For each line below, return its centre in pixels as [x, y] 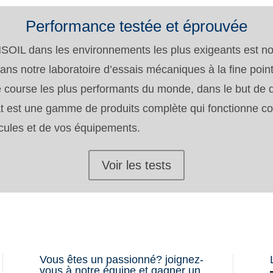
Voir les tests [136, 165]
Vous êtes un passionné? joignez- [121, 260]
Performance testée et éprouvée [136, 26]
